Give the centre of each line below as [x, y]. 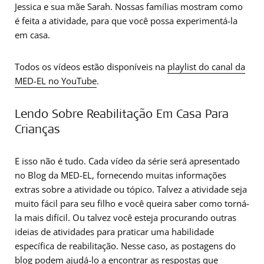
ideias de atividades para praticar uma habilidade [114, 232]
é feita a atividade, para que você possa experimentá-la [126, 21]
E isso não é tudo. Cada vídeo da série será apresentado [127, 161]
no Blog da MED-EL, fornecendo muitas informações [121, 175]
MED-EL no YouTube [56, 81]
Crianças [37, 128]
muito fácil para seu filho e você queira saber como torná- [132, 203]
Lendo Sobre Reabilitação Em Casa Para [122, 113]
